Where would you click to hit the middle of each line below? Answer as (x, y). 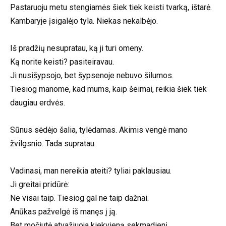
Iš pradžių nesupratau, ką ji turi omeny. (77, 48)
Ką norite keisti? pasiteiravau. (62, 62)
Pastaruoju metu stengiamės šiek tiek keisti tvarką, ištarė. (111, 7)
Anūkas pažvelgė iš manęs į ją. (64, 212)
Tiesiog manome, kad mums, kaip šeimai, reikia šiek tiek (108, 89)
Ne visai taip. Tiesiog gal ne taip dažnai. (79, 198)
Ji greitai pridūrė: (40, 185)
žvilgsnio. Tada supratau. (53, 144)
